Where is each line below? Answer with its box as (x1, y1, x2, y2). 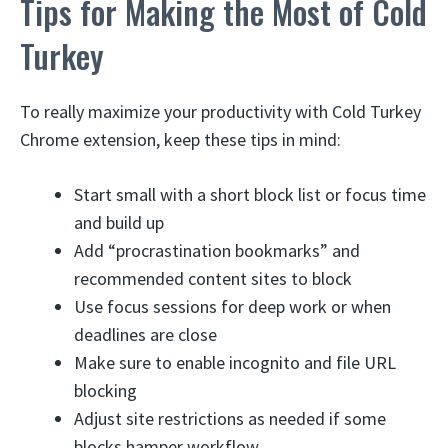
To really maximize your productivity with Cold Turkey (20, 100, 421, 123)
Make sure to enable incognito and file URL (74, 351, 396, 374)
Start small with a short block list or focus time (74, 183, 426, 206)
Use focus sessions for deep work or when (74, 295, 391, 318)
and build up (74, 211, 164, 234)
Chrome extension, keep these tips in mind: (20, 128, 341, 151)
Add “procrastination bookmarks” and (74, 239, 360, 262)
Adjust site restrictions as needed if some (74, 407, 386, 430)
